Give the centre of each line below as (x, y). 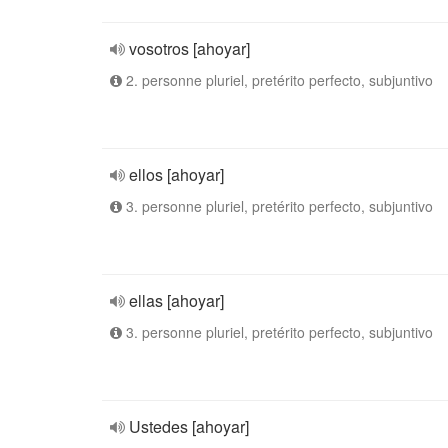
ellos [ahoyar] (176, 174)
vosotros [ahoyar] (189, 48)
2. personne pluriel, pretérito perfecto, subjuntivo (277, 80)
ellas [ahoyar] (176, 300)
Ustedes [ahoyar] (189, 426)
